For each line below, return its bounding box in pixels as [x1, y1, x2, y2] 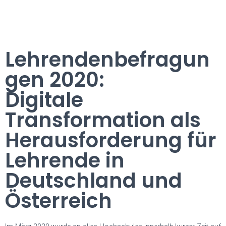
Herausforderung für [5, 126, 216, 154]
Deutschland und [5, 166, 182, 195]
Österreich [5, 187, 112, 215]
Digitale [5, 86, 83, 114]
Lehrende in [5, 146, 125, 175]
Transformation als [5, 106, 201, 134]
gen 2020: [5, 66, 104, 94]
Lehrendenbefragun [5, 45, 210, 74]
